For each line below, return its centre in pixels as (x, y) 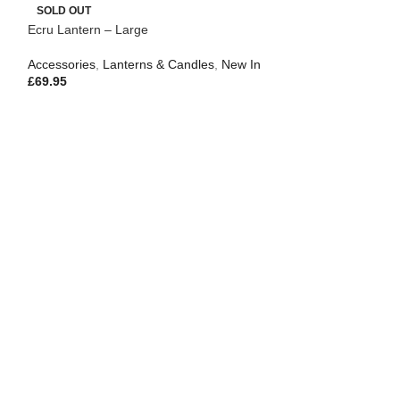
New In (241, 64)
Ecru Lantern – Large (87, 29)
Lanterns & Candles (158, 64)
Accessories (61, 64)
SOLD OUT (63, 11)
